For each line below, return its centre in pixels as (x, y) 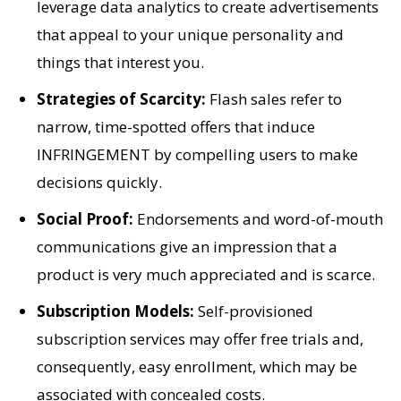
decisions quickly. (99, 182)
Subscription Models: (115, 311)
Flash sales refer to (274, 98)
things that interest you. (120, 62)
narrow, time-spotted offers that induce (176, 126)
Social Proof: (85, 218)
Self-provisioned (254, 311)
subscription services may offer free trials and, (200, 338)
